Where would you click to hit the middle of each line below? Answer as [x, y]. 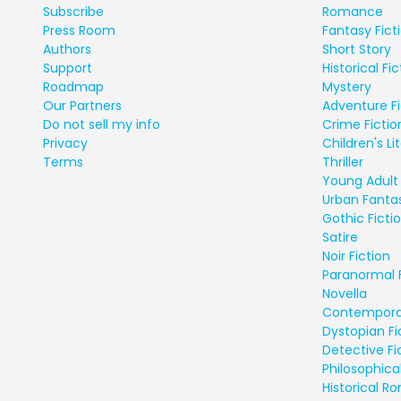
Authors [67, 49]
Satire [340, 237]
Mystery [347, 86]
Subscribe [73, 11]
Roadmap [73, 86]
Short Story [357, 49]
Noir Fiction [356, 256]
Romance [353, 11]
